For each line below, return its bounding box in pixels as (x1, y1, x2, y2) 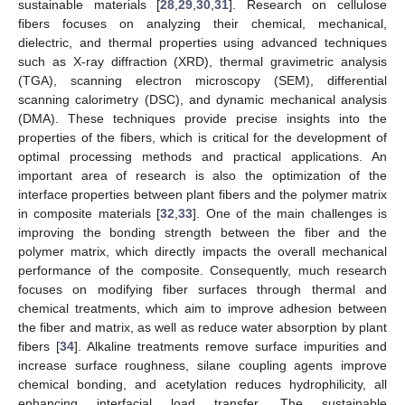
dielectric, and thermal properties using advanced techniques (18, 34, 387, 50)
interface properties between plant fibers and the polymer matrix (18, 186, 387, 202)
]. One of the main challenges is (193, 205, 388, 221)
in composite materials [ (18, 205, 161, 221)
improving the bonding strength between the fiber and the (18, 224, 387, 240)
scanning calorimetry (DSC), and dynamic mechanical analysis (18, 91, 387, 107)
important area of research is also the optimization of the (18, 167, 387, 183)
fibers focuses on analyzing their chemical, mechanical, (18, 15, 387, 31)
